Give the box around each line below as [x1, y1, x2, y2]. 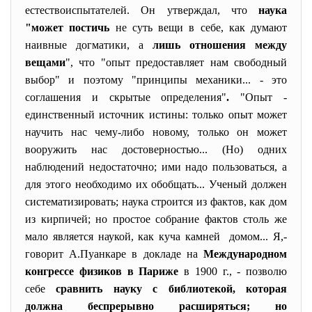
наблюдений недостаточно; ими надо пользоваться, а [25, 161, 287, 173]
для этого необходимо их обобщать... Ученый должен [25, 178, 287, 190]
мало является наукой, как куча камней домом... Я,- [25, 231, 287, 242]
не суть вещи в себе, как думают [109, 22, 287, 33]
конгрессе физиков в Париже [25, 265, 184, 277]
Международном [203, 248, 288, 260]
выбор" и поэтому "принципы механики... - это [25, 74, 287, 86]
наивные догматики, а [25, 39, 153, 51]
